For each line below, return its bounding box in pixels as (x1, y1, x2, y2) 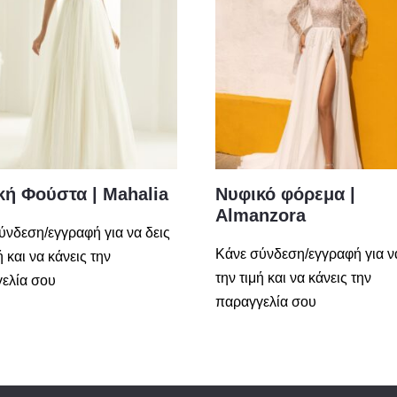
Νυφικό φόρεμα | (215, 184, 356, 205)
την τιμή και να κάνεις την (215, 270, 372, 286)
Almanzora (215, 206, 307, 226)
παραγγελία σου (215, 294, 317, 310)
